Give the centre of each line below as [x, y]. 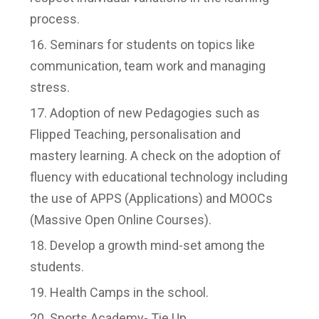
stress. [50, 87]
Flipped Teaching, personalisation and [135, 134]
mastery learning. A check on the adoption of [156, 156]
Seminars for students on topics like [152, 45]
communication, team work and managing [148, 66]
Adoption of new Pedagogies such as [155, 113]
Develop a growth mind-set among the [157, 245]
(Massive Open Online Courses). [121, 220]
